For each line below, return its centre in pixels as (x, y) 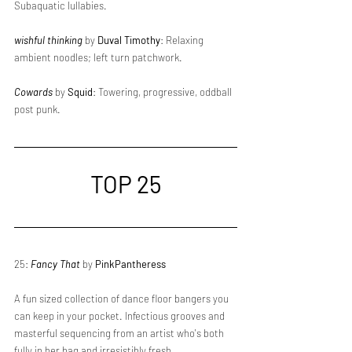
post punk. (37, 109)
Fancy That (55, 264)
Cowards (33, 92)
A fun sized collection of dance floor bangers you (123, 299)
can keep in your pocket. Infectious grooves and (121, 316)
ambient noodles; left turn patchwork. (98, 57)
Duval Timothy (129, 40)
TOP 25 (126, 184)
